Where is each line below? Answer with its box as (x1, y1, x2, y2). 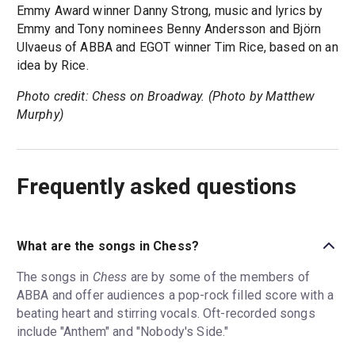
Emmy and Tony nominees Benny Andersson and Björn (16, 21, 321, 37)
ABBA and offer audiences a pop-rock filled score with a (16, 288, 334, 303)
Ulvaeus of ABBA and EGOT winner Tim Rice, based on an (16, 40, 338, 55)
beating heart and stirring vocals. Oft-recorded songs (16, 306, 315, 322)
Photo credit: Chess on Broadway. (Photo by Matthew (16, 89, 315, 105)
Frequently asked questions (16, 174, 296, 200)
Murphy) (16, 107, 63, 123)
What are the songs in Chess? (16, 238, 199, 254)
